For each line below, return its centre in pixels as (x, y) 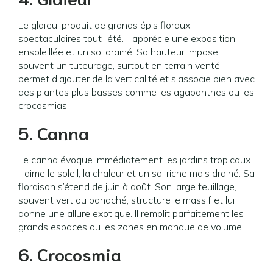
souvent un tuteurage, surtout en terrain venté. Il (123, 65)
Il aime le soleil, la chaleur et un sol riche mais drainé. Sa (136, 173)
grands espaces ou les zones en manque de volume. (131, 227)
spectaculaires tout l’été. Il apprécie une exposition (127, 38)
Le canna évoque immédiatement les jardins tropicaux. (135, 160)
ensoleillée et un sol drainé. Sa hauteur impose (118, 52)
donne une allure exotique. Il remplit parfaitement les (131, 213)
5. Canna (54, 132)
